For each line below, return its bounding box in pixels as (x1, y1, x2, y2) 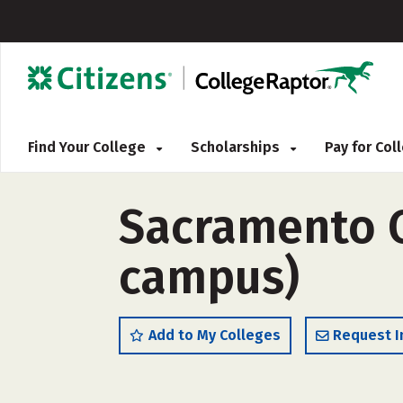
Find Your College (28, 139, 149, 156)
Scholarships (191, 139, 283, 156)
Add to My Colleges (148, 327, 281, 344)
